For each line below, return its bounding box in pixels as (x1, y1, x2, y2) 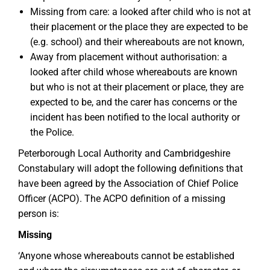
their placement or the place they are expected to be (30, 21, 248, 33)
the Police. (30, 127, 74, 138)
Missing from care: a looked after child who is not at (30, 6, 251, 17)
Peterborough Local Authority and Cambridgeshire (18, 148, 230, 159)
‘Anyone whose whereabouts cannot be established (18, 250, 234, 262)
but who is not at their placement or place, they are (30, 81, 243, 93)
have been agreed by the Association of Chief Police (18, 178, 238, 189)
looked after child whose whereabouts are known (30, 66, 237, 78)
